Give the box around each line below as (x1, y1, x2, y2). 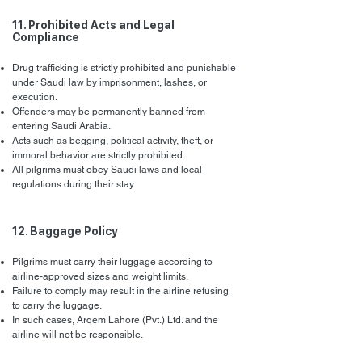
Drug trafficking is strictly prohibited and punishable (12, 62, 236, 74)
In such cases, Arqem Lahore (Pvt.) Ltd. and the (12, 314, 218, 326)
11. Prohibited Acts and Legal (12, 19, 175, 32)
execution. (12, 91, 57, 103)
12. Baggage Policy (12, 225, 118, 238)
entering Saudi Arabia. (12, 120, 111, 132)
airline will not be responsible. (12, 329, 143, 340)
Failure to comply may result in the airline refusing (12, 285, 229, 297)
